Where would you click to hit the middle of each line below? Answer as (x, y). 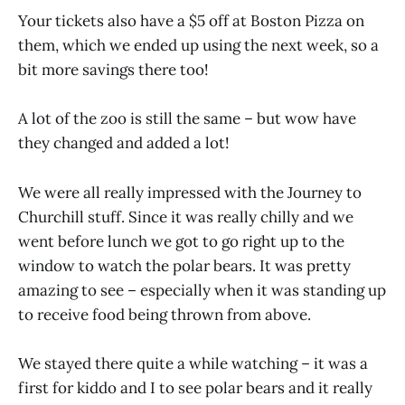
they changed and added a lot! (124, 143)
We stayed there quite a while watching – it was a (193, 363)
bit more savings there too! (113, 70)
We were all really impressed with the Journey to (190, 192)
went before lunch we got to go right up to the (181, 241)
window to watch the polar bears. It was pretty (184, 265)
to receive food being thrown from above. (165, 314)
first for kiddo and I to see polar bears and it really (195, 387)
